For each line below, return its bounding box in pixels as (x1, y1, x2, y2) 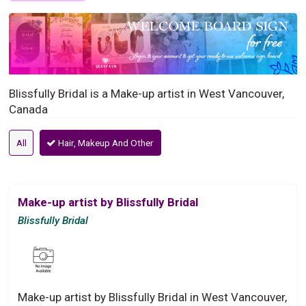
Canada (9, 102, 48, 116)
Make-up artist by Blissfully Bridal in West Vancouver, (18, 290, 288, 304)
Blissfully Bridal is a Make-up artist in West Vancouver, (9, 86, 285, 100)
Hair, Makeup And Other (56, 137, 154, 148)
